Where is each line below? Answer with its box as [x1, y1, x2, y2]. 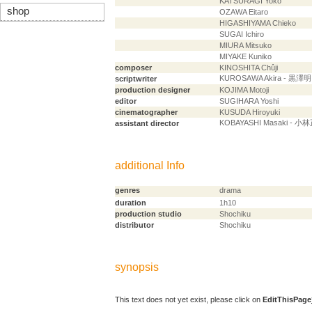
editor [115, 97, 136, 105]
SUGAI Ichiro [219, 30, 264, 38]
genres [115, 186, 140, 194]
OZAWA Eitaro [219, 8, 268, 16]
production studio [115, 210, 182, 218]
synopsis [115, 261, 159, 273]
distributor [115, 221, 154, 229]
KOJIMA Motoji [219, 86, 269, 94]
